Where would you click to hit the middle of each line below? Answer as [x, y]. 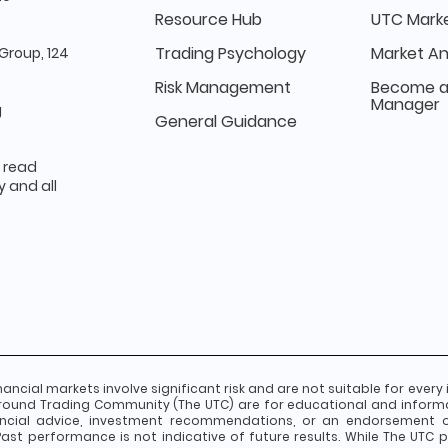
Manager [405, 104]
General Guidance [226, 121]
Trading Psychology [230, 53]
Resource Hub [208, 19]
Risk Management [223, 87]
